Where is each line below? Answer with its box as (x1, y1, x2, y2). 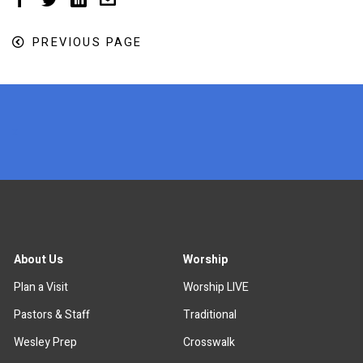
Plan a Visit (14, 278, 69, 296)
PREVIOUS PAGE (32, 33, 143, 51)
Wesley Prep (14, 333, 78, 351)
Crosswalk (183, 333, 236, 351)
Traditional (183, 305, 237, 323)
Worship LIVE (183, 278, 250, 296)
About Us (14, 250, 64, 268)
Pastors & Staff (14, 305, 91, 323)
